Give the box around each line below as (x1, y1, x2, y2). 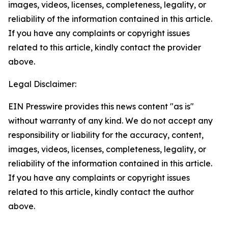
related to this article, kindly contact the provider (8, 42, 201, 52)
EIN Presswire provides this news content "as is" (8, 101, 194, 111)
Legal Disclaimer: (8, 79, 76, 89)
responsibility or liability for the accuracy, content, (8, 130, 204, 140)
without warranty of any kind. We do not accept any (8, 116, 213, 126)
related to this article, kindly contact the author (8, 187, 194, 197)
